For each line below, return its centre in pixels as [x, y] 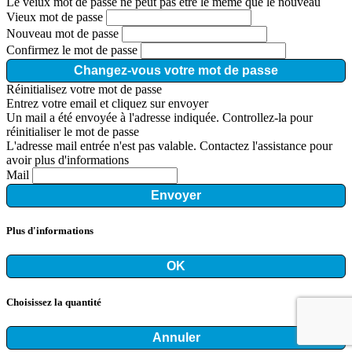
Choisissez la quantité [54, 302]
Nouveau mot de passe [62, 34]
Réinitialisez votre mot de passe [84, 90]
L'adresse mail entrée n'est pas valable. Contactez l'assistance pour [169, 146]
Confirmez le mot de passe [72, 50]
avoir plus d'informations [68, 160]
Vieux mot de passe [55, 17]
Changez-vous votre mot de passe [176, 71]
